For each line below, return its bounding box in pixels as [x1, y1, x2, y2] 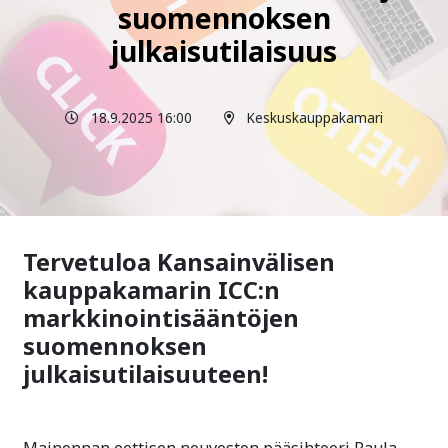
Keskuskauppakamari [246, 107, 383, 127]
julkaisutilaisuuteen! [23, 357, 268, 390]
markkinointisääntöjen [23, 301, 299, 334]
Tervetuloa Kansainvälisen [23, 245, 335, 278]
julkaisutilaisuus [111, 31, 337, 70]
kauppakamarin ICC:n [23, 273, 280, 306]
